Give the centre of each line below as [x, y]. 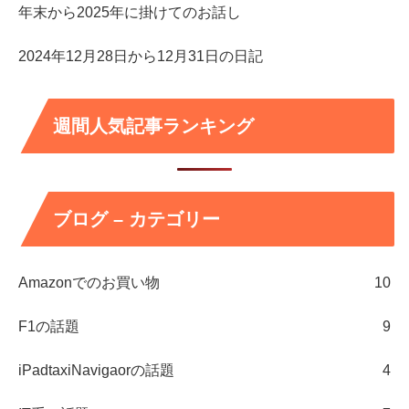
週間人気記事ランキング [153, 126]
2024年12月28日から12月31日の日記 [141, 56]
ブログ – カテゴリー [136, 219]
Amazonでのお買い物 [89, 282]
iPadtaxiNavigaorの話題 [96, 370]
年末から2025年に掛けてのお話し [130, 12]
